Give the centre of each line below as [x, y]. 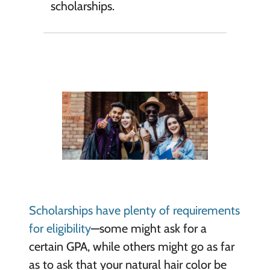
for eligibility [60, 229]
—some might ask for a [149, 229]
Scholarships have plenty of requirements [134, 211]
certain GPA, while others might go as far [131, 247]
